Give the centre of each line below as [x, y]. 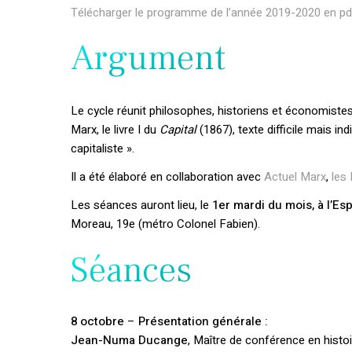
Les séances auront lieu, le [140, 205]
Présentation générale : [203, 321]
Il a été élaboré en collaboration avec [168, 177]
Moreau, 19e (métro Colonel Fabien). [166, 224]
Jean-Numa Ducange [130, 340]
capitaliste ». [103, 148]
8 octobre [98, 321]
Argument [148, 58]
